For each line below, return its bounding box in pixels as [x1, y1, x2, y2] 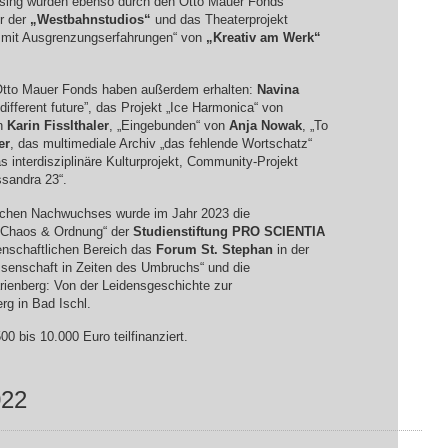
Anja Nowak [228, 118, 302, 134]
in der [272, 241, 309, 257]
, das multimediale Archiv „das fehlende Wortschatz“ [9, 136, 312, 152]
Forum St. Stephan [155, 241, 273, 257]
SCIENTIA [263, 223, 325, 239]
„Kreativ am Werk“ [205, 30, 321, 46]
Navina [256, 82, 299, 98]
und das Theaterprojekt [150, 12, 288, 28]
